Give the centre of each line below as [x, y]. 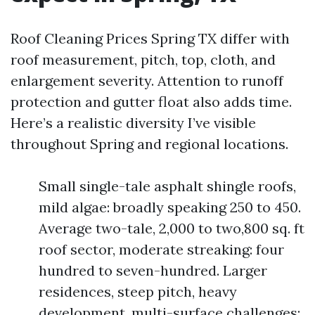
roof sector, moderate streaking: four [161, 249]
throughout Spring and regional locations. [149, 144]
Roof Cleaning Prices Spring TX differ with [150, 38]
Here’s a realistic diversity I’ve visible [133, 123]
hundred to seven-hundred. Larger [153, 270]
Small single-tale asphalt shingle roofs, [167, 186]
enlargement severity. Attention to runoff [147, 81]
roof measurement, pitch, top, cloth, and [143, 59]
